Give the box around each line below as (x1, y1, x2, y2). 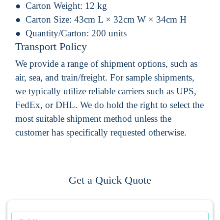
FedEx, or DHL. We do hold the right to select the (15, 99, 204, 110)
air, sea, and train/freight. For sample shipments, (15, 72, 194, 82)
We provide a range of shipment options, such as (15, 58, 197, 69)
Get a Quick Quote (69, 173, 151, 186)
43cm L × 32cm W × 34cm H (74, 14, 187, 25)
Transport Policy (15, 40, 87, 53)
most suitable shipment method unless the (15, 113, 171, 124)
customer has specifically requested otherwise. (15, 127, 187, 137)
